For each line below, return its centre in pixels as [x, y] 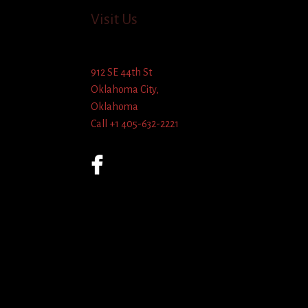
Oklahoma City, [125, 90]
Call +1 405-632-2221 [135, 124]
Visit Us [114, 19]
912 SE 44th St [122, 73]
